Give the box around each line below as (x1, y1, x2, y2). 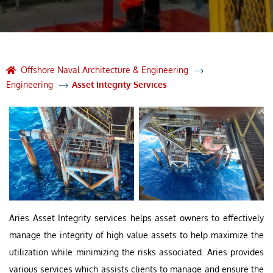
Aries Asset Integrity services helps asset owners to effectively (9, 212, 264, 223)
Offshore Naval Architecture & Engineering (20, 65, 188, 76)
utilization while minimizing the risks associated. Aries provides (9, 246, 264, 257)
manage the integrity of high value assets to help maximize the (9, 229, 264, 240)
